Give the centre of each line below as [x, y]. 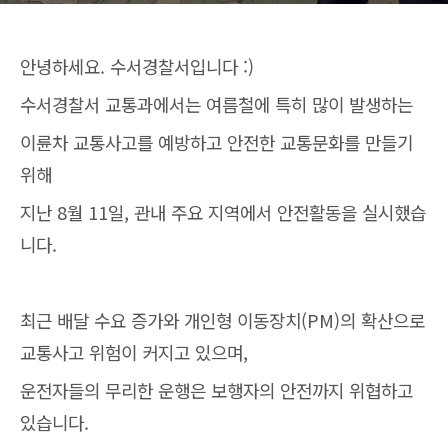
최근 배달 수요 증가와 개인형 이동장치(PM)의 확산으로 [222, 320]
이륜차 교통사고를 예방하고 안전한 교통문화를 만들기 [216, 142]
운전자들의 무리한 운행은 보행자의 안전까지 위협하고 [216, 390]
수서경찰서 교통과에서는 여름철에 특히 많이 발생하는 [216, 104]
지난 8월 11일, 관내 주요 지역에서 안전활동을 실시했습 [223, 212]
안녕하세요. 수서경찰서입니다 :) [137, 66]
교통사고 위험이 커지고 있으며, [134, 352]
